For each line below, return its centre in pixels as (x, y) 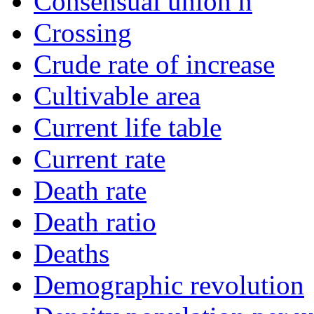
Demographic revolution (169, 285)
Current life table (128, 128)
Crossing (83, 33)
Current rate (100, 159)
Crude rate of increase (154, 64)
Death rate (90, 191)
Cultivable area (117, 96)
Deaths (71, 254)
